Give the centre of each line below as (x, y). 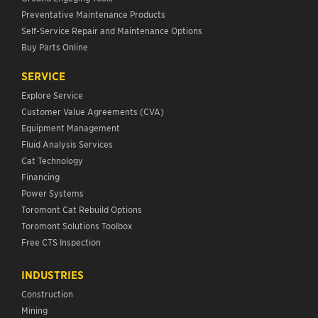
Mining (34, 310)
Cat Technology (52, 160)
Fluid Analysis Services (67, 144)
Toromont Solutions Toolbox (77, 226)
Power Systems (53, 193)
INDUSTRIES (53, 275)
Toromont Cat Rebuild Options (82, 209)
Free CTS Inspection (61, 242)
